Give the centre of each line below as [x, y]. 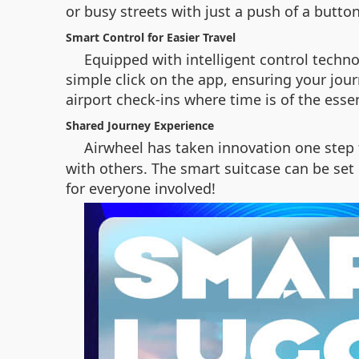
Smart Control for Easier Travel [151, 37]
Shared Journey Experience [140, 125]
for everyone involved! [141, 188]
